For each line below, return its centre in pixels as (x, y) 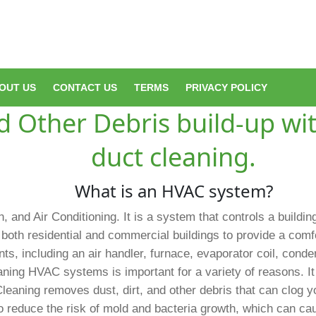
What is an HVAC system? (174, 191)
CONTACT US (85, 87)
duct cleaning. (174, 157)
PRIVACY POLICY (226, 87)
